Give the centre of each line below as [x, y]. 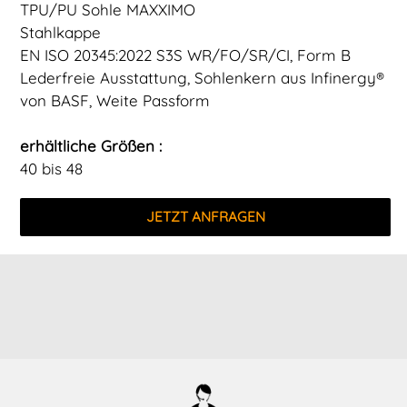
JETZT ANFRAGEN [205, 216]
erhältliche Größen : [91, 145]
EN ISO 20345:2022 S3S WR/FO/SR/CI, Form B [186, 55]
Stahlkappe [61, 32]
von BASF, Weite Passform [115, 100]
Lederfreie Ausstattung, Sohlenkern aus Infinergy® [203, 77]
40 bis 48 [52, 168]
